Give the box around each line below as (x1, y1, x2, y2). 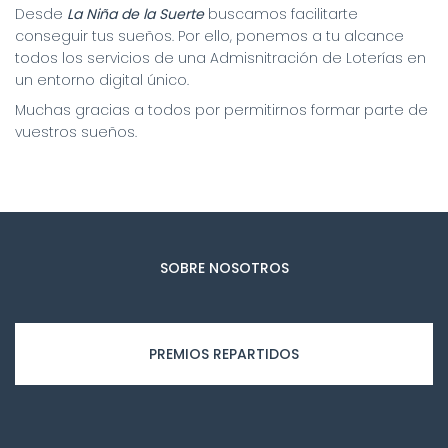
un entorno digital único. (15, 69, 189, 90)
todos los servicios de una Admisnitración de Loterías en (15, 47, 426, 68)
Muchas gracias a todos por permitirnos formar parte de (15, 99, 428, 120)
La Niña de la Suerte (67, 3, 204, 24)
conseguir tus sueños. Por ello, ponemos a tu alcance (15, 25, 404, 46)
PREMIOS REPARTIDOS (149, 343, 299, 364)
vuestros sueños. (15, 121, 137, 142)
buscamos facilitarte (204, 3, 358, 24)
